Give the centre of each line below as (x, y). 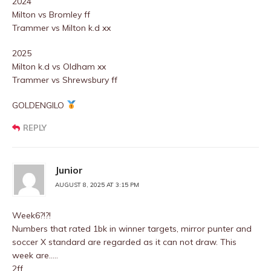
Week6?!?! (31, 215)
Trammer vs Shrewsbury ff (65, 80)
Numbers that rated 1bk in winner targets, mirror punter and (132, 229)
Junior (69, 170)
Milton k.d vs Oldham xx (59, 67)
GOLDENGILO (39, 105)
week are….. (35, 255)
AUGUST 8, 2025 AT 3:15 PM (97, 185)
